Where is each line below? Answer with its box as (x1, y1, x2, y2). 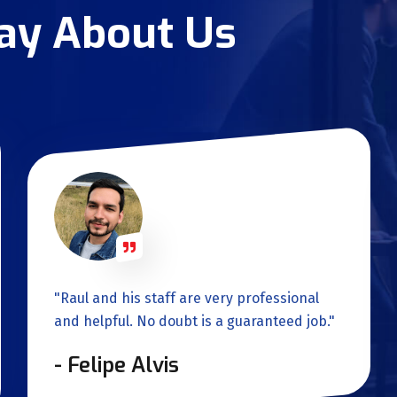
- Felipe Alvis (54, 351, 179, 380)
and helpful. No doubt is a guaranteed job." (54, 313, 335, 331)
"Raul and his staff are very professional (54, 290, 319, 307)
